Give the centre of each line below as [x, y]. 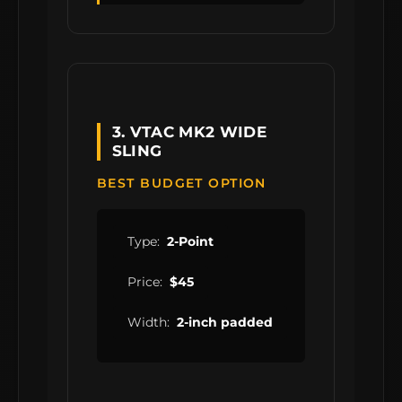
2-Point [190, 242]
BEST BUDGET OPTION [182, 184]
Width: [149, 323]
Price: [145, 282]
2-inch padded [225, 323]
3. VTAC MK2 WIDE [189, 131]
